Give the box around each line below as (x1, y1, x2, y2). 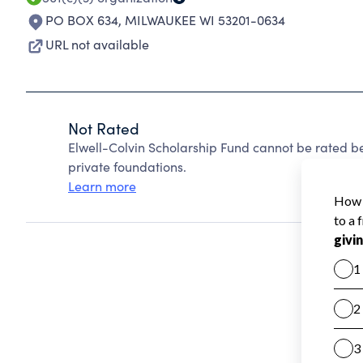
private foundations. (68, 158, 186, 175)
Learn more (68, 177, 136, 194)
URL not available (45, 36, 149, 53)
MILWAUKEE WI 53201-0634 (125, 11, 285, 28)
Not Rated (68, 117, 139, 139)
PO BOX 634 (45, 11, 118, 28)
